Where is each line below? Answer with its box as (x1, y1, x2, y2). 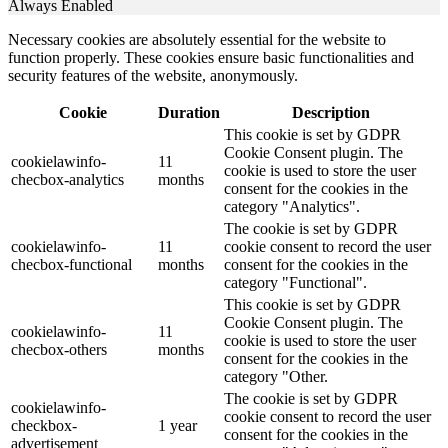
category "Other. (224, 368, 328, 386)
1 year (158, 417, 197, 435)
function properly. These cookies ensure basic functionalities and (8, 49, 414, 67)
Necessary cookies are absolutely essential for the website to (8, 31, 386, 49)
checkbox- (11, 417, 77, 435)
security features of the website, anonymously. (8, 67, 298, 85)
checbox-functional (11, 256, 132, 274)
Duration (158, 104, 220, 122)
